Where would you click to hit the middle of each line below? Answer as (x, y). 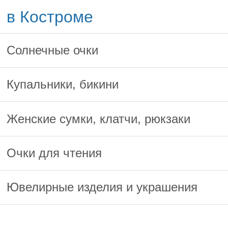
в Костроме (50, 17)
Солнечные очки (53, 50)
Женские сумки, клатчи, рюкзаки (99, 119)
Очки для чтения (54, 153)
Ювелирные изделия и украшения (102, 187)
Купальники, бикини (63, 84)
